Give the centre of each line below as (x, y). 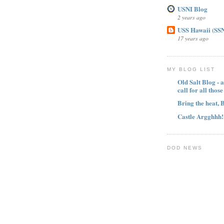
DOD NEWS (185, 147)
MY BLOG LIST (191, 69)
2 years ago (191, 17)
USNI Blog (192, 8)
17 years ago (193, 38)
